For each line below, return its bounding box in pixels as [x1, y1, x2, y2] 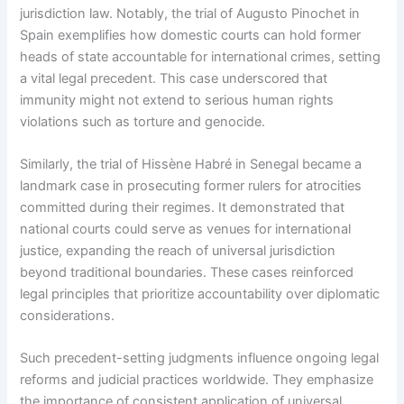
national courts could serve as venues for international [20, 221, 352, 238]
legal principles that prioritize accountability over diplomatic [20, 286, 381, 303]
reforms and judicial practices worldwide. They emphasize [20, 372, 374, 389]
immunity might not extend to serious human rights [20, 91, 335, 108]
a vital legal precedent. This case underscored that [20, 69, 328, 87]
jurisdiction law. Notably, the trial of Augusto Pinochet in [20, 5, 361, 22]
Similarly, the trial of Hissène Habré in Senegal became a [20, 156, 363, 173]
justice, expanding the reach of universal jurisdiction [20, 243, 336, 260]
